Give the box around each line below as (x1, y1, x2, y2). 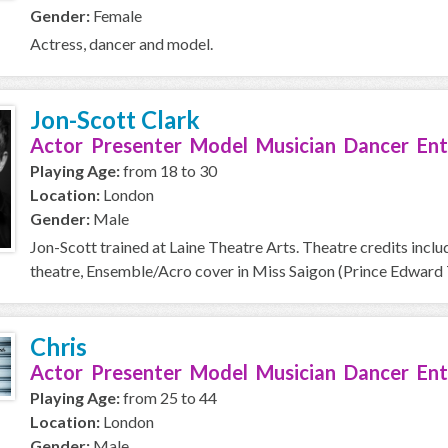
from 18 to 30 (120, 161, 217, 180)
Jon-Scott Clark (30, 105, 200, 134)
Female (90, 6, 142, 25)
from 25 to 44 (120, 388, 217, 407)
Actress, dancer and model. (30, 34, 213, 53)
